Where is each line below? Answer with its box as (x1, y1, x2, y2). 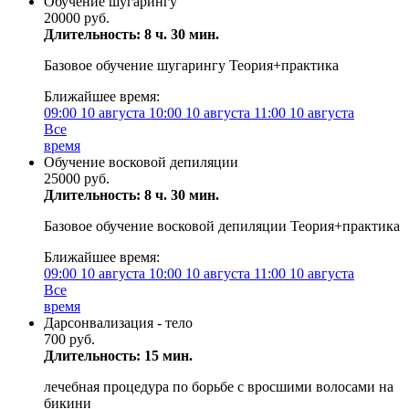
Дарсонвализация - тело (44, 315, 193, 330)
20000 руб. (44, 10, 110, 26)
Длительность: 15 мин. (44, 348, 193, 363)
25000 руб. (44, 171, 110, 186)
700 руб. (44, 331, 95, 347)
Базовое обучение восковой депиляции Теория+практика (44, 218, 400, 234)
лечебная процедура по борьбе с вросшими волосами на (44, 379, 393, 394)
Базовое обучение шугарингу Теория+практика (44, 58, 339, 73)
